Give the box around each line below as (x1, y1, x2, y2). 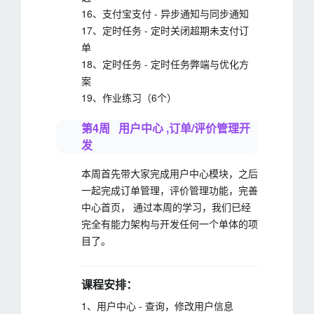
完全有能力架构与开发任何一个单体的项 (81, 217, 258, 231)
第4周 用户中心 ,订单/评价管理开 (81, 120, 250, 136)
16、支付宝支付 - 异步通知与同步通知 (81, 6, 249, 20)
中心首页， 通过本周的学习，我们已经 (81, 200, 251, 214)
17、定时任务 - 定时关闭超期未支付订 (81, 23, 249, 37)
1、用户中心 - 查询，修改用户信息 (81, 299, 233, 313)
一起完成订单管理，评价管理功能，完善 (81, 183, 258, 197)
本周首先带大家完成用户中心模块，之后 (81, 166, 258, 180)
